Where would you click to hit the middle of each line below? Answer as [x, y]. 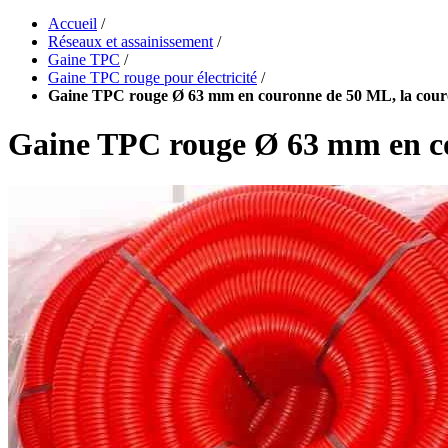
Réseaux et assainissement [130, 41]
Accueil [72, 23]
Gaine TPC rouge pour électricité [152, 77]
